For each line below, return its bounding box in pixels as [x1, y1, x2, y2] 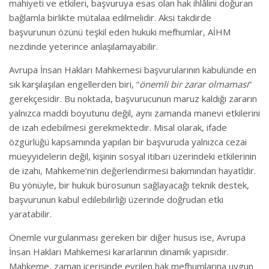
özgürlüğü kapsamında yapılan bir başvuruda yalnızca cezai [9, 136, 247, 148]
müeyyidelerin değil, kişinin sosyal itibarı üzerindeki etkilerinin [9, 150, 256, 162]
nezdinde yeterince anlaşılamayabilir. [9, 40, 158, 52]
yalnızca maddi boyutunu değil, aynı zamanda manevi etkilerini [9, 107, 260, 119]
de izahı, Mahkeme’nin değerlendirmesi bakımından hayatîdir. [9, 165, 256, 177]
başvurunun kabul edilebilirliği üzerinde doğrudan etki [9, 193, 223, 205]
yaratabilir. [9, 208, 52, 220]
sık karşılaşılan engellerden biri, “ [9, 78, 139, 90]
